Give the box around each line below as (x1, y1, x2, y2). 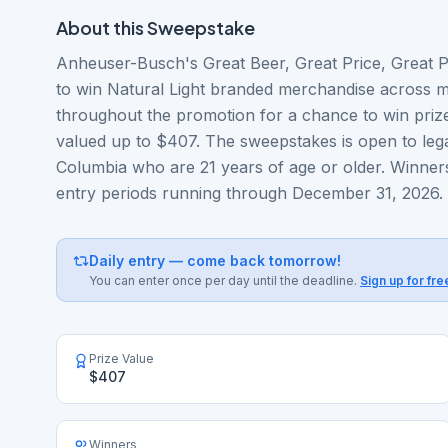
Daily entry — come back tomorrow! (89, 252, 341, 269)
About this (56, 16, 147, 39)
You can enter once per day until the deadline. (89, 273, 357, 288)
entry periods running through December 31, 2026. (56, 183, 443, 203)
